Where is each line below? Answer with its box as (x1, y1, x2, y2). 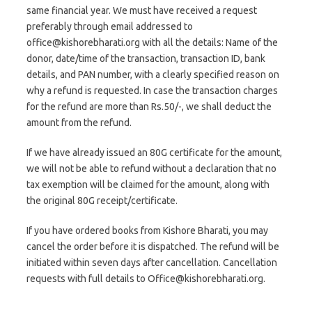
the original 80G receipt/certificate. (26, 194, 178, 206)
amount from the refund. (26, 116, 132, 128)
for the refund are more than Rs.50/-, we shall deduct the (26, 100, 272, 112)
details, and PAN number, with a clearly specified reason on (26, 68, 279, 80)
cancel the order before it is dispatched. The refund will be (26, 240, 279, 252)
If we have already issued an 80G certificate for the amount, (26, 146, 282, 158)
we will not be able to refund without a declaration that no (26, 162, 276, 174)
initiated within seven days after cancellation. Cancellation (26, 256, 277, 268)
